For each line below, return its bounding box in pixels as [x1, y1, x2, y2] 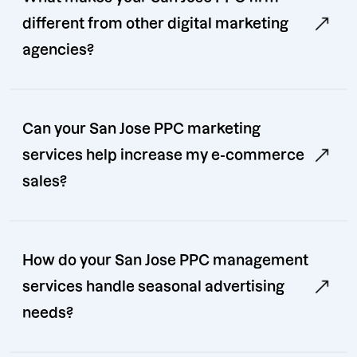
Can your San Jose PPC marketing [22, 121, 261, 137]
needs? [22, 305, 73, 321]
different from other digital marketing [22, 16, 288, 32]
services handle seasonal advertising [22, 279, 284, 295]
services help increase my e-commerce [22, 147, 304, 163]
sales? [22, 174, 67, 190]
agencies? [22, 42, 94, 58]
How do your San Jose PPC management [22, 253, 308, 269]
